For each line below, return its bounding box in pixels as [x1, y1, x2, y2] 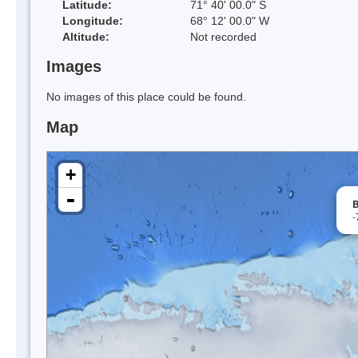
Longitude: [62, 14, 123, 27]
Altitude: [62, 30, 109, 43]
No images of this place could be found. [46, 90, 246, 104]
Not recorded [190, 30, 257, 43]
